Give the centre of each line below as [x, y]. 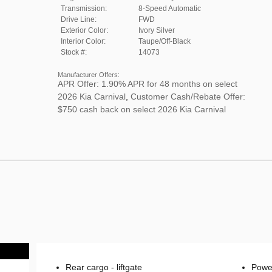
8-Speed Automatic [169, 8]
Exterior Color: [84, 30]
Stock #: [73, 52]
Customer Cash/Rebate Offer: [188, 96]
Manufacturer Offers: [88, 74]
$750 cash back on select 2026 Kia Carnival [141, 109]
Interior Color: [83, 41]
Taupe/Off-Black [164, 41]
